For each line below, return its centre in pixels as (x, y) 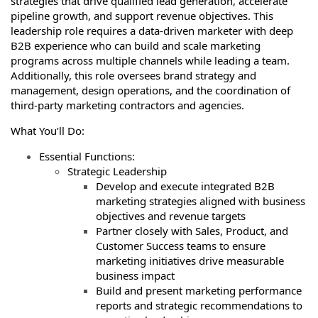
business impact (137, 275)
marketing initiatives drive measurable (190, 261)
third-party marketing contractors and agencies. (129, 105)
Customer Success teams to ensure (181, 246)
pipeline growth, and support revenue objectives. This (142, 16)
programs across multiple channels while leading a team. (150, 60)
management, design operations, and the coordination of (150, 90)
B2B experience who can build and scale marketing (136, 45)
